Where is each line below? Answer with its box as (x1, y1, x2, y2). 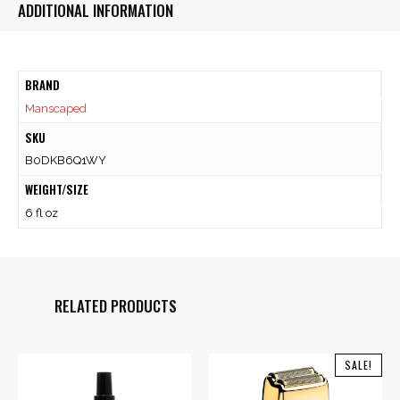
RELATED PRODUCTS (54, 294, 177, 317)
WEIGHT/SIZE (24, 180, 88, 199)
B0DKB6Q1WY (24, 154, 106, 168)
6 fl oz (24, 205, 58, 220)
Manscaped (24, 101, 87, 115)
